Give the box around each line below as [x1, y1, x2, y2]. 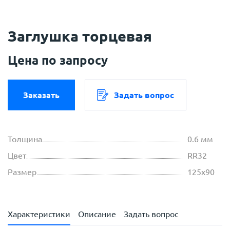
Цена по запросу [8, 53, 108, 68]
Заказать [23, 90, 60, 100]
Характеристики [8, 209, 70, 219]
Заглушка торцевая [8, 28, 152, 45]
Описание [78, 209, 116, 219]
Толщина [8, 135, 42, 144]
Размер [8, 167, 36, 177]
